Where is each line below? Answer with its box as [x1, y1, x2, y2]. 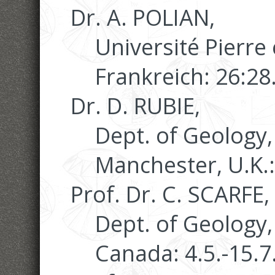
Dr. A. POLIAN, [71, 2, 215, 32]
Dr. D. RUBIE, [71, 90, 200, 120]
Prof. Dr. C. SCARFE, [71, 179, 269, 209]
